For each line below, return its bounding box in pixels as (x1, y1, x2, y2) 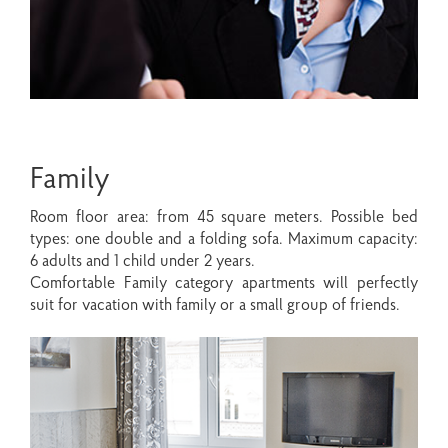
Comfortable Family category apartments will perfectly (30, 276, 418, 292)
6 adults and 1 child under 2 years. (30, 254, 255, 270)
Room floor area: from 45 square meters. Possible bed (30, 210, 418, 226)
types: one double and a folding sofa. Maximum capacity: (30, 232, 418, 248)
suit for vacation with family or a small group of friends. (30, 298, 400, 314)
